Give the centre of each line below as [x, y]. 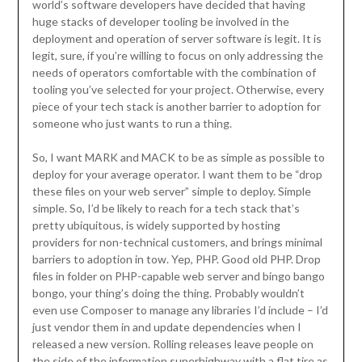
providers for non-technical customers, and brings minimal [177, 242]
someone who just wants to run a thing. [132, 124]
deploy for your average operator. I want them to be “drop [177, 175]
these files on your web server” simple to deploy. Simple [171, 192]
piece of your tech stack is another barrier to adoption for [176, 107]
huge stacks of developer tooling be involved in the [160, 22]
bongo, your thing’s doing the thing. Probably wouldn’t [168, 293]
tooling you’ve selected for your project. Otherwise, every [178, 90]
